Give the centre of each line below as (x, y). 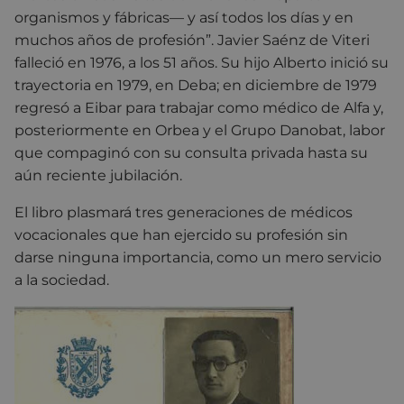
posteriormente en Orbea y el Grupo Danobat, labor (200, 130)
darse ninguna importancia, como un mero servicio (198, 257)
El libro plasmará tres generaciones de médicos (184, 212)
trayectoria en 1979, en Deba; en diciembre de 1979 (196, 85)
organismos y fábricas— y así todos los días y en (184, 17)
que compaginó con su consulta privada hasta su (191, 152)
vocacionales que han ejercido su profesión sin (181, 234)
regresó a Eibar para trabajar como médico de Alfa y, (199, 107)
